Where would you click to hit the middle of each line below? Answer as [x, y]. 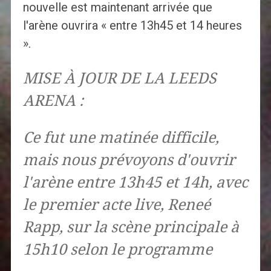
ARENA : [53, 101]
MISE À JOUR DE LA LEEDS [119, 79]
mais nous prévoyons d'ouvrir [129, 160]
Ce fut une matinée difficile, [121, 138]
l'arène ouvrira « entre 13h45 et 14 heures [132, 26]
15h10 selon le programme [117, 250]
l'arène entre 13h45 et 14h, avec [135, 183]
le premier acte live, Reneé [116, 205]
